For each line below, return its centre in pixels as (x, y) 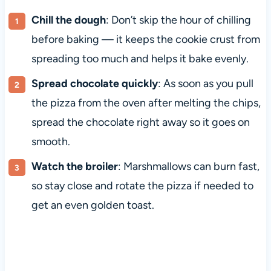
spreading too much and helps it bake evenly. (140, 59)
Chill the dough (68, 20)
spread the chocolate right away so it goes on (140, 122)
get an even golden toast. (93, 205)
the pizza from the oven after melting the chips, (146, 103)
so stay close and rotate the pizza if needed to (142, 186)
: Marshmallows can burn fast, (188, 167)
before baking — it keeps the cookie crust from (145, 40)
